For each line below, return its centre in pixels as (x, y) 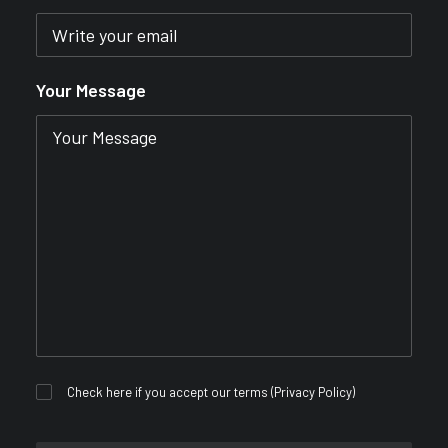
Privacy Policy (313, 392)
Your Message (91, 90)
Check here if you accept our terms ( (171, 392)
